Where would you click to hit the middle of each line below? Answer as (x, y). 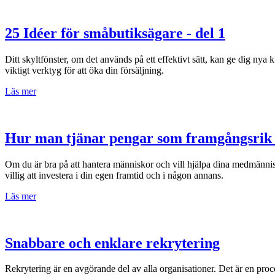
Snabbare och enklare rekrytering (112, 243)
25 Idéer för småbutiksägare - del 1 (115, 33)
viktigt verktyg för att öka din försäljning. (84, 70)
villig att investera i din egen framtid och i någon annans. (115, 175)
